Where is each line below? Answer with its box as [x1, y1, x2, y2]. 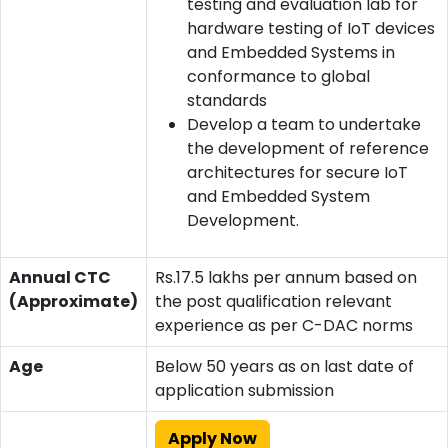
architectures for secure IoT [187, 160, 408, 184]
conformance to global [187, 64, 370, 88]
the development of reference [187, 136, 429, 160]
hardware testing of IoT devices [187, 16, 435, 40]
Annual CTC [9, 265, 111, 289]
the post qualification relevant [155, 289, 392, 313]
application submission [155, 378, 334, 402]
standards [187, 88, 267, 112]
